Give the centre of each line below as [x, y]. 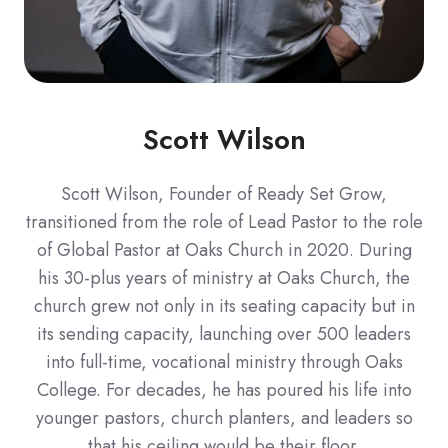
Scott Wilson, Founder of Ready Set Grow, [224, 194]
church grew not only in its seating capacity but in [224, 306]
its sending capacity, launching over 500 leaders [224, 334]
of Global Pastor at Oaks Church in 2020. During [224, 250]
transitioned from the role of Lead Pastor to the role [224, 222]
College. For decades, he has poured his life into [224, 390]
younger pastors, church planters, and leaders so [224, 418]
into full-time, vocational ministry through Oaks [224, 362]
